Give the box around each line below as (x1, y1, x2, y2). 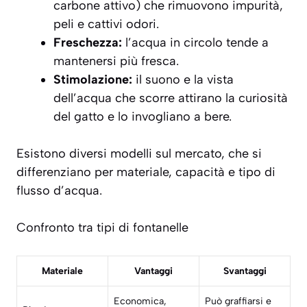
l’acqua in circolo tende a (122, 35, 269, 51)
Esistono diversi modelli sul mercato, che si (16, 146, 262, 162)
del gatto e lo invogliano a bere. (53, 109, 232, 125)
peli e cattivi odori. (53, 16, 159, 32)
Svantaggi (223, 265, 267, 278)
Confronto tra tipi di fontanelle (16, 220, 188, 236)
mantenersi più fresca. (53, 53, 179, 69)
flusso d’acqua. (16, 183, 102, 199)
